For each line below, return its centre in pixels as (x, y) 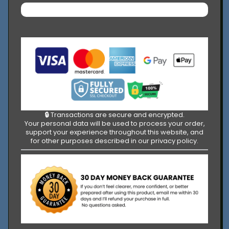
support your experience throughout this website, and (114, 132)
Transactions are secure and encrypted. (117, 115)
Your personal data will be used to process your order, (114, 124)
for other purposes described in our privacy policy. (114, 141)
